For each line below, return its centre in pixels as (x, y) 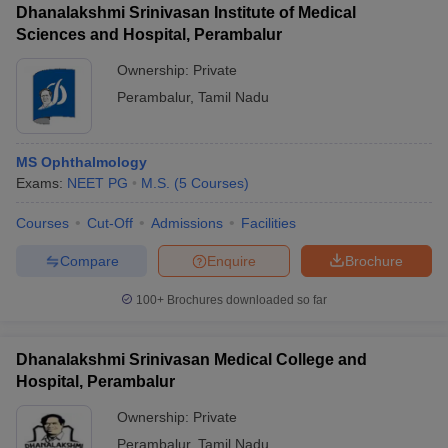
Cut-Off (110, 223)
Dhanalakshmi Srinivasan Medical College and (191, 359)
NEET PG (97, 183)
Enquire (231, 260)
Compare (89, 260)
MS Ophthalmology (81, 162)
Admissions (187, 223)
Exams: (41, 183)
